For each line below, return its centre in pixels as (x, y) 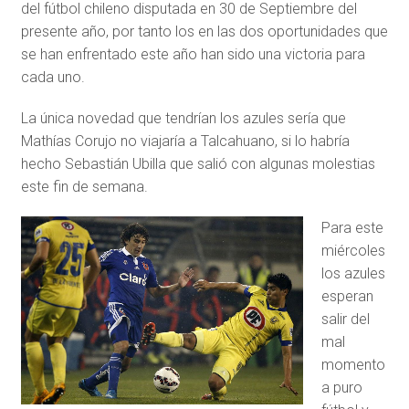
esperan (347, 297)
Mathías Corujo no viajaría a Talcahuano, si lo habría (185, 142)
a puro (341, 388)
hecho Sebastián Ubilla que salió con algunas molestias (198, 164)
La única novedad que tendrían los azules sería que (183, 119)
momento (353, 365)
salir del (345, 320)
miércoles (353, 251)
